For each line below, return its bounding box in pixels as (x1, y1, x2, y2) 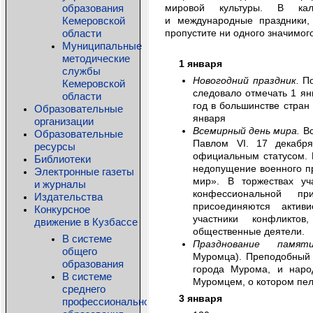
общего (62, 245, 97, 257)
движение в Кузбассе (34, 216, 138, 228)
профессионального (62, 296, 159, 307)
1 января (179, 58, 223, 69)
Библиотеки (34, 153, 91, 165)
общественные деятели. (193, 226, 305, 237)
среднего (62, 283, 105, 295)
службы (62, 65, 101, 77)
